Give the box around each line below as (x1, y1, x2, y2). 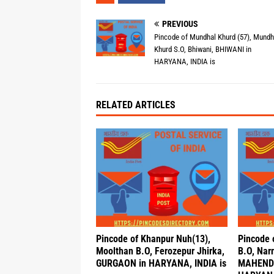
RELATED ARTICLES (96, 99, 176, 111)
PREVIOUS (162, 19, 198, 29)
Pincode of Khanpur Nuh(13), (96, 233, 210, 245)
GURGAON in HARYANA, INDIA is (96, 257, 226, 270)
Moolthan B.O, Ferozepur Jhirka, (96, 245, 224, 257)
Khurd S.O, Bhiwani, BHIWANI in (154, 45, 251, 54)
